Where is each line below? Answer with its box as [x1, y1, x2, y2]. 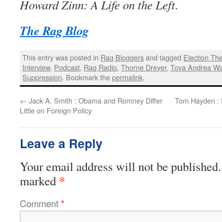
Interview [22, 62, 51, 73]
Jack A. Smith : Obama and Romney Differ [27, 95, 163, 106]
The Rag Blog [20, 22, 89, 39]
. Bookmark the [62, 72, 112, 83]
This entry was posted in [22, 52, 101, 63]
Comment [20, 196, 61, 210]
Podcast [54, 62, 80, 73]
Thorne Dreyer [121, 62, 167, 73]
